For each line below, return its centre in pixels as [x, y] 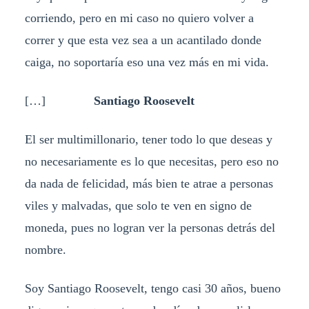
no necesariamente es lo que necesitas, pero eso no [151, 161]
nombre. [45, 249]
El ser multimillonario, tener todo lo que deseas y [148, 139]
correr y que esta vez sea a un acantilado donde [143, 40]
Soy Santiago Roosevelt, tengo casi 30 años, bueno [152, 288]
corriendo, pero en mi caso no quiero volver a [139, 18]
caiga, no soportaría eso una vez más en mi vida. [147, 62]
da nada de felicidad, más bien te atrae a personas [149, 183]
